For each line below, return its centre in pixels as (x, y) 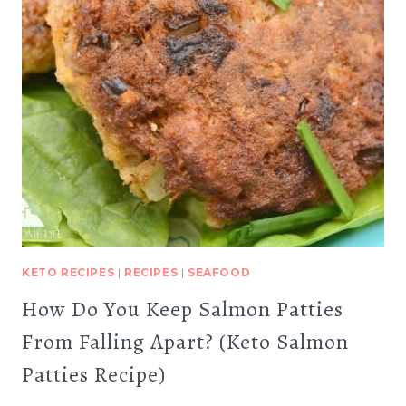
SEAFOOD (219, 272)
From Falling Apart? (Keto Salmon (185, 342)
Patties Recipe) (94, 374)
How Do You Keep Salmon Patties (183, 309)
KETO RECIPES (68, 272)
